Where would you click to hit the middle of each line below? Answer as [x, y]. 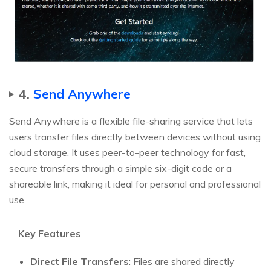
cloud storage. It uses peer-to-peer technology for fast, [127, 153]
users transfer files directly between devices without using [135, 137]
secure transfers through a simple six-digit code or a [120, 168]
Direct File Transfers [80, 262]
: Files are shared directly [182, 262]
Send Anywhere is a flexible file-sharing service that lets [131, 121]
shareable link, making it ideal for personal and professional [135, 184]
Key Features [50, 234]
